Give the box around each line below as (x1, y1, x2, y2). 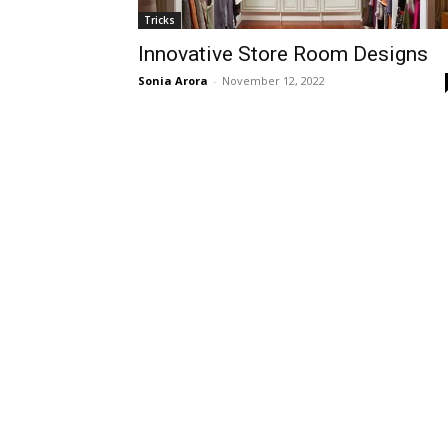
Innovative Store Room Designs (138, 42, 428, 66)
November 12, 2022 (222, 73, 325, 88)
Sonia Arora (138, 73, 208, 88)
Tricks (144, 13, 175, 27)
